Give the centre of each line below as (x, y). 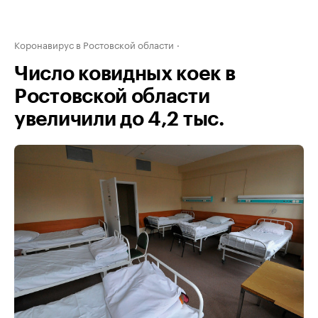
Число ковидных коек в (125, 74)
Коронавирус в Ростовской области (94, 44)
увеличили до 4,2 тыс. (120, 119)
